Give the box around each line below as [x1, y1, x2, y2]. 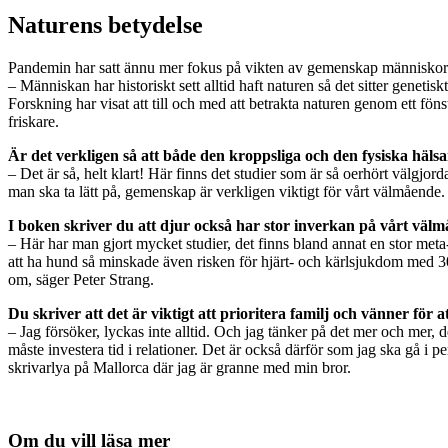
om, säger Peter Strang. [8, 271, 154, 289]
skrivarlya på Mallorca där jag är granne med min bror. [8, 359, 351, 377]
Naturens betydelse [8, 12, 203, 39]
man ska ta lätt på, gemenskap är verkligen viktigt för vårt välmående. [8, 183, 445, 201]
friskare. [8, 113, 59, 131]
